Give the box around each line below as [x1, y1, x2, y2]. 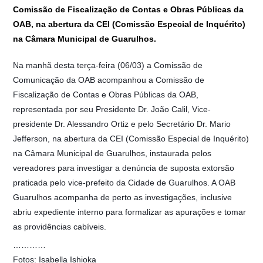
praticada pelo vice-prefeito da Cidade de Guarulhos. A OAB [13, 177, 236, 187]
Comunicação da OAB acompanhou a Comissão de [13, 75, 205, 85]
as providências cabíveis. [13, 221, 107, 231]
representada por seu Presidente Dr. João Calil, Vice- [13, 104, 211, 114]
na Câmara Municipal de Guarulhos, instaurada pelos [13, 148, 212, 158]
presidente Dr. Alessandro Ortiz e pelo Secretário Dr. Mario [13, 119, 231, 129]
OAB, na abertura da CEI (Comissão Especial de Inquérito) [13, 19, 246, 29]
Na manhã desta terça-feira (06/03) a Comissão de [13, 60, 203, 70]
